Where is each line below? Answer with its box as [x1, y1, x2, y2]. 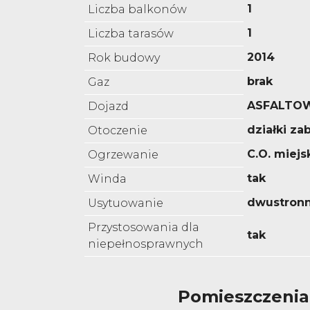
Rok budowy [88, 51, 160, 65]
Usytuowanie [88, 197, 163, 210]
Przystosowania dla [88, 221, 199, 235]
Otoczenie [88, 124, 147, 138]
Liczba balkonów [88, 3, 187, 17]
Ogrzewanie [88, 148, 158, 162]
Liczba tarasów [88, 27, 174, 41]
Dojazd [88, 100, 129, 113]
